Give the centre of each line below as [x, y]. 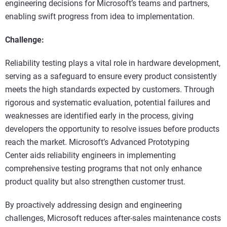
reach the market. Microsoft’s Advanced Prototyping [97, 142]
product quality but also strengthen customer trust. [96, 182]
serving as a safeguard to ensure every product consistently [111, 77]
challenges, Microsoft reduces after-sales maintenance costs [113, 218]
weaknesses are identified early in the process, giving [99, 116]
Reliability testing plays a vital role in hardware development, [113, 63]
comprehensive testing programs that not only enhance [103, 169]
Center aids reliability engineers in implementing [90, 156]
